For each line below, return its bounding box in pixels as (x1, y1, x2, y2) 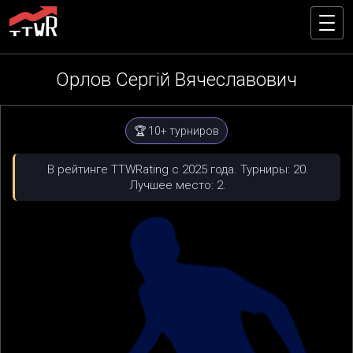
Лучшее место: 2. (129, 178, 226, 192)
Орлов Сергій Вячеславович (56, 69, 297, 91)
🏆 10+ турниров (134, 124, 219, 137)
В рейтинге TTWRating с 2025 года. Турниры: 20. (46, 162, 309, 176)
